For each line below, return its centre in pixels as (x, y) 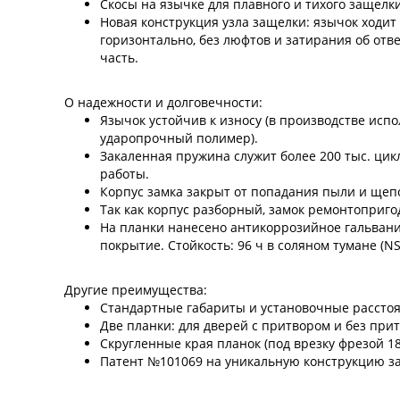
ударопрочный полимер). (179, 138)
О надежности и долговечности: (163, 103)
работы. (125, 174)
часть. (119, 58)
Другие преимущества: (136, 290)
